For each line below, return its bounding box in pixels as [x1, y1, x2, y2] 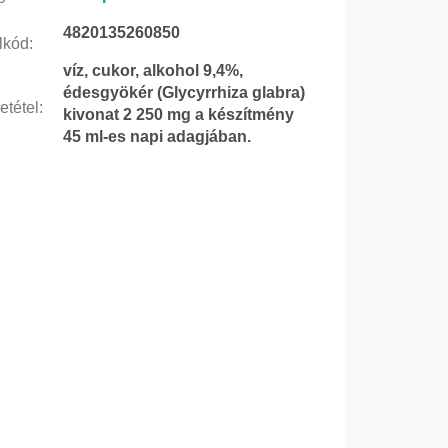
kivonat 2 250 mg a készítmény [62, 105, 294, 123]
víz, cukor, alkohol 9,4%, [62, 61, 243, 79]
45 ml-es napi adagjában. [62, 127, 251, 145]
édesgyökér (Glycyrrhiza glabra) [62, 83, 305, 101]
